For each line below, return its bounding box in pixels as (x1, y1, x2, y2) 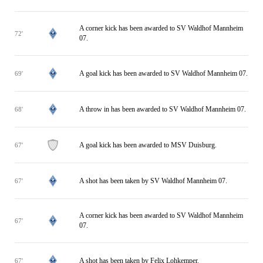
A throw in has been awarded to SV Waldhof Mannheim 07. (79, 104, 246, 113)
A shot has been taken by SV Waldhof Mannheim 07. (79, 176, 227, 185)
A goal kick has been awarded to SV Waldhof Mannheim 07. (79, 69, 248, 77)
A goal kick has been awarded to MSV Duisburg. (79, 140, 217, 149)
